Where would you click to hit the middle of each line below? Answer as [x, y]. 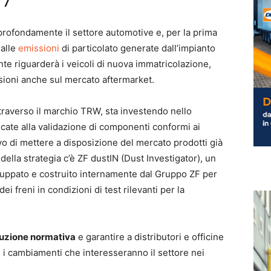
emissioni [40, 48]
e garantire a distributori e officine [150, 237]
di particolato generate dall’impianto [139, 48]
